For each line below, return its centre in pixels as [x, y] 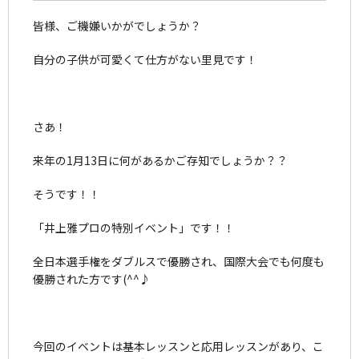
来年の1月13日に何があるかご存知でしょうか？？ [160, 160]
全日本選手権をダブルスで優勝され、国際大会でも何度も [179, 261]
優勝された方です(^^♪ [92, 278]
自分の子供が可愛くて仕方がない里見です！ [145, 59]
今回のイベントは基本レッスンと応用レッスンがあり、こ [178, 346]
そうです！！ [67, 194]
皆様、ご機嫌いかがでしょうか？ [117, 25]
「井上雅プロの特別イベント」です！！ [134, 227]
